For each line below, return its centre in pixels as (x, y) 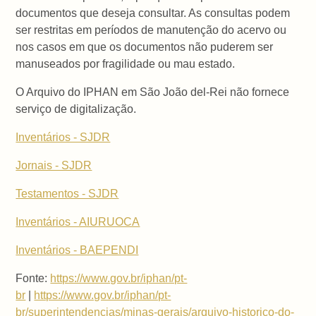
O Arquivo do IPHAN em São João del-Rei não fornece (153, 92)
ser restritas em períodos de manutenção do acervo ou (151, 30)
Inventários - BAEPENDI (77, 250)
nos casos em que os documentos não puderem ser (145, 47)
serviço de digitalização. (76, 109)
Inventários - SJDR (63, 138)
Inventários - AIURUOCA (78, 222)
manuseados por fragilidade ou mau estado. (126, 64)
